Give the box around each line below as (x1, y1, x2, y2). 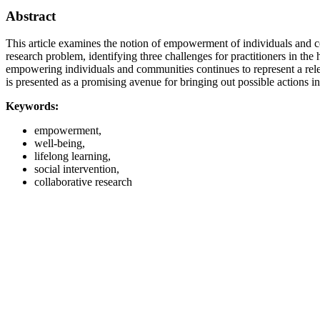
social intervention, (34, 163, 119, 176)
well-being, (34, 137, 85, 150)
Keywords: (6, 100, 59, 113)
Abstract (6, 8, 56, 24)
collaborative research (34, 176, 132, 189)
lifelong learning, (34, 150, 111, 163)
